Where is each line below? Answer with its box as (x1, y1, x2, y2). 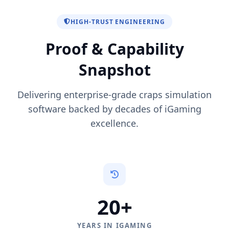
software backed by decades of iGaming (28, 102, 201, 115)
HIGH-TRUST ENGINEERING (70, 17, 166, 26)
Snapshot (78, 59, 151, 80)
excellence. (90, 117, 139, 129)
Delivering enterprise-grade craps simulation (17, 88, 212, 101)
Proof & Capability (45, 38, 184, 59)
